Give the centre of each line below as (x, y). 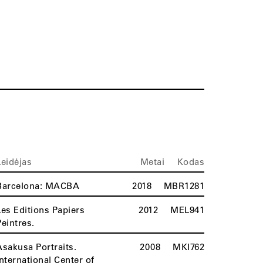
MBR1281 (184, 186)
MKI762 (188, 247)
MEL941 (187, 210)
